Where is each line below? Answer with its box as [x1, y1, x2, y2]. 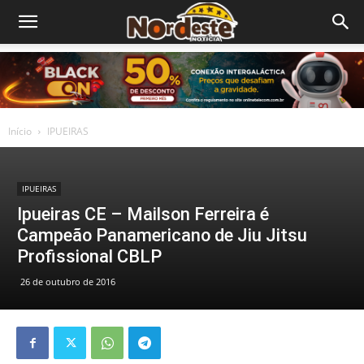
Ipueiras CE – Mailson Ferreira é [17, 204, 269, 224]
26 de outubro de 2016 [20, 275, 115, 288]
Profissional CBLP [17, 246, 162, 266]
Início [8, 124, 32, 138]
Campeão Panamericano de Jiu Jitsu [17, 225, 307, 245]
